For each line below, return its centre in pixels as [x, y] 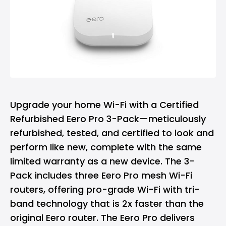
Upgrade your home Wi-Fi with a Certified [104, 104]
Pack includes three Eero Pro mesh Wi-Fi [101, 175]
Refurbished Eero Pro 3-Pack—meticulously [108, 119]
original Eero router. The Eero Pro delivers [102, 217]
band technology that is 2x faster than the [107, 203]
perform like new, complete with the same [106, 147]
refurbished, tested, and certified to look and [112, 133]
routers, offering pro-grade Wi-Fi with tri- [105, 189]
